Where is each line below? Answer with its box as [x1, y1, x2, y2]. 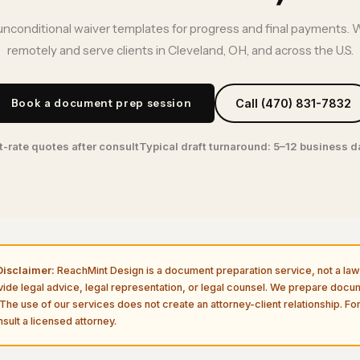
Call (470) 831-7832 [235, 96, 351, 111]
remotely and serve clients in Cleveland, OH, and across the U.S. [6, 43, 354, 59]
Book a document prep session [10, 96, 192, 110]
